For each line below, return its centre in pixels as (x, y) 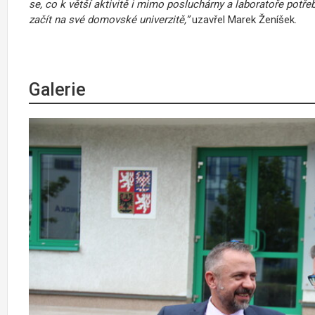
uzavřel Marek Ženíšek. (243, 19)
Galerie (57, 89)
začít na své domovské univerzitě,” (109, 19)
